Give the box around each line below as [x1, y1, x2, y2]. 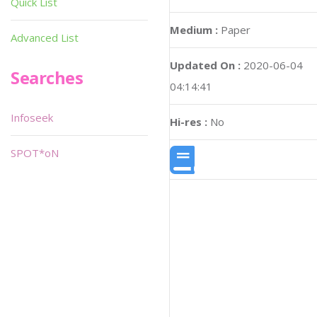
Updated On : [170, 58, 241, 73]
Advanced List [11, 30, 79, 45]
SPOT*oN [11, 146, 59, 160]
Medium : [170, 23, 218, 38]
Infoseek [11, 110, 53, 125]
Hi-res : [170, 115, 207, 129]
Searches [11, 66, 83, 89]
